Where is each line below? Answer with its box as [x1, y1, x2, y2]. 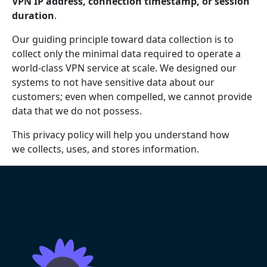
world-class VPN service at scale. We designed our [12, 61, 237, 74]
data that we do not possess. [12, 104, 142, 117]
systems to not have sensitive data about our [12, 76, 215, 89]
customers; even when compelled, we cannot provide [12, 90, 252, 103]
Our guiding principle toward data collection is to [12, 33, 234, 46]
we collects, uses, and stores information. [12, 142, 199, 156]
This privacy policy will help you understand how [12, 128, 229, 141]
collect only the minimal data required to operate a [12, 47, 241, 60]
